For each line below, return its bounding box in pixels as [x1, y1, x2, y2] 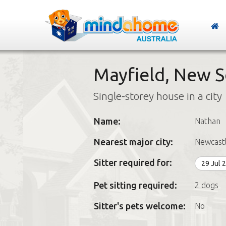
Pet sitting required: [93, 180, 177, 190]
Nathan [194, 117, 220, 126]
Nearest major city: [93, 137, 173, 147]
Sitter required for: [93, 157, 172, 167]
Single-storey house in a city [93, 90, 222, 102]
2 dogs [194, 181, 218, 190]
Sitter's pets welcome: [93, 201, 186, 211]
